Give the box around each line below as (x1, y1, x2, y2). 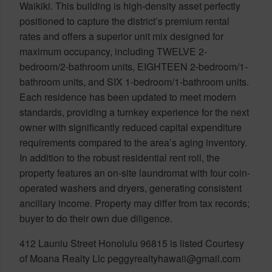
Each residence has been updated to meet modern (19, 89, 236, 104)
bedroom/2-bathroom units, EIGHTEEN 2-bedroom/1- (19, 59, 248, 73)
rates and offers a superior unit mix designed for (19, 29, 223, 43)
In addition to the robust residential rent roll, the (19, 150, 220, 165)
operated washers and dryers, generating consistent (19, 180, 242, 195)
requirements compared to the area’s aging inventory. (19, 135, 247, 149)
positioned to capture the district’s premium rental (19, 13, 229, 28)
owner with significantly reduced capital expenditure (19, 120, 242, 134)
